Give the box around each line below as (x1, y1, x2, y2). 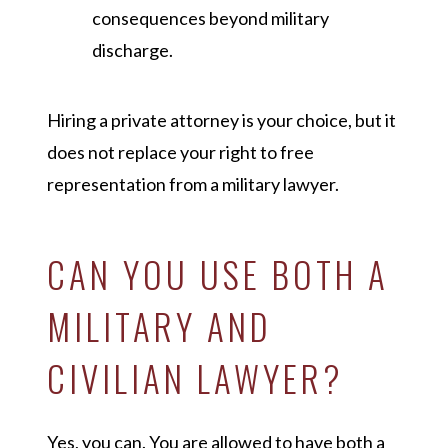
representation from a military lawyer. (46, 173, 339, 196)
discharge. (91, 39, 173, 62)
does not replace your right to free (46, 141, 314, 164)
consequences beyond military (91, 7, 329, 30)
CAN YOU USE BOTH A (46, 248, 389, 301)
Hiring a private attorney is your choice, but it (46, 109, 396, 132)
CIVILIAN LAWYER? (46, 352, 344, 405)
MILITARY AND (46, 300, 271, 353)
